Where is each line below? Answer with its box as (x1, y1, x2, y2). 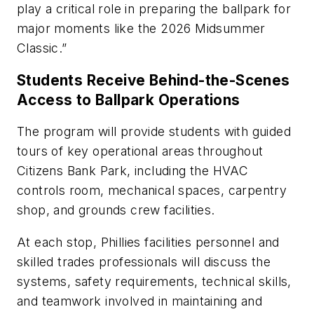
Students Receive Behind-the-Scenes (17, 71, 290, 89)
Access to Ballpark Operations (17, 90, 240, 109)
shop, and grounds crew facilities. (17, 203, 215, 218)
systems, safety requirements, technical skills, (17, 273, 292, 289)
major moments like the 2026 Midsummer (17, 21, 266, 36)
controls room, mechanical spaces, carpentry (17, 183, 287, 198)
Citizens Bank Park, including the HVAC (17, 163, 249, 179)
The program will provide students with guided (17, 124, 291, 139)
